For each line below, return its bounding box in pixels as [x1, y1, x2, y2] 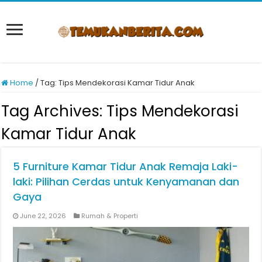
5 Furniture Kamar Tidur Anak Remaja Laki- [13, 159, 239, 174]
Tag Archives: [1, 101, 107, 122]
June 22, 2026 [20, 211, 67, 220]
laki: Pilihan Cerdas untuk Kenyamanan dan [13, 174, 240, 189]
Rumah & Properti [81, 211, 139, 220]
